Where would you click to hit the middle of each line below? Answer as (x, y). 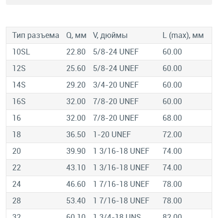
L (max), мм (183, 35)
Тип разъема (36, 35)
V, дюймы (110, 35)
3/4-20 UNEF (116, 85)
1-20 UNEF (112, 134)
